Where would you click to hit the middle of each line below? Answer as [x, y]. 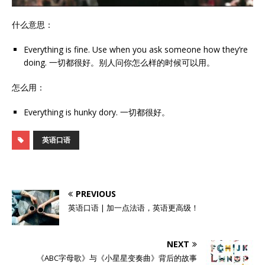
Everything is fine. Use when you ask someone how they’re [136, 50]
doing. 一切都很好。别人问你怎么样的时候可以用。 [119, 63]
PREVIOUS [96, 194]
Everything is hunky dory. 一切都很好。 [97, 112]
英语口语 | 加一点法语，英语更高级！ [133, 208]
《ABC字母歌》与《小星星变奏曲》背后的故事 [117, 258]
